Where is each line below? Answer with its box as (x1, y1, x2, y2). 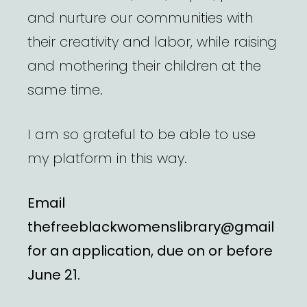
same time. (27, 80, 103, 100)
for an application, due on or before (27, 241, 273, 261)
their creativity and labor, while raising (27, 32, 277, 52)
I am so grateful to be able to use (27, 125, 256, 145)
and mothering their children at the (27, 56, 261, 76)
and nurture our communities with (27, 8, 253, 28)
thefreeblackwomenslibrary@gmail (27, 217, 274, 237)
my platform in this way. (27, 149, 187, 169)
